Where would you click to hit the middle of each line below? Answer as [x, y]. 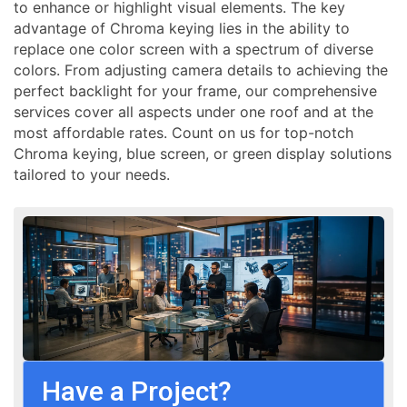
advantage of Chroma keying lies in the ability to [182, 29]
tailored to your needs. [92, 175]
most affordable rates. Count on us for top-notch [184, 133]
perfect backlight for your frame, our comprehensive [195, 91]
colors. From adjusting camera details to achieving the [201, 70]
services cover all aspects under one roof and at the [194, 112]
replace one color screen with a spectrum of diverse [194, 50]
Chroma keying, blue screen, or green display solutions [203, 154]
